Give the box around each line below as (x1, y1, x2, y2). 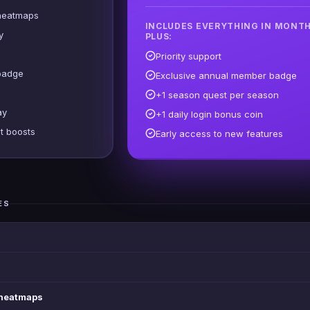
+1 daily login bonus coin (155, 108, 263, 120)
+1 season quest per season (155, 89, 279, 100)
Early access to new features (155, 127, 283, 139)
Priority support (155, 50, 221, 62)
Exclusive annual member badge (155, 69, 297, 81)
